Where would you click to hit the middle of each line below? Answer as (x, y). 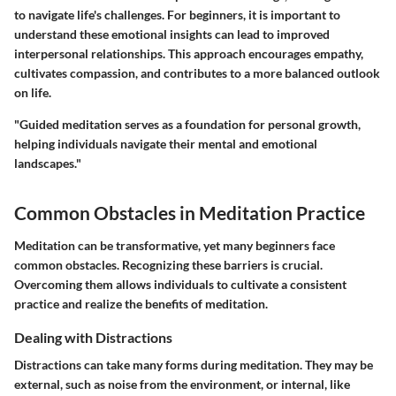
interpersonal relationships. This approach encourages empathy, (189, 53)
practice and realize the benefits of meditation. (141, 304)
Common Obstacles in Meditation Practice (190, 212)
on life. (33, 92)
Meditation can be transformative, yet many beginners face (175, 246)
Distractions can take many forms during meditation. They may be (194, 365)
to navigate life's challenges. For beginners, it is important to (177, 14)
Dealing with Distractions (93, 338)
